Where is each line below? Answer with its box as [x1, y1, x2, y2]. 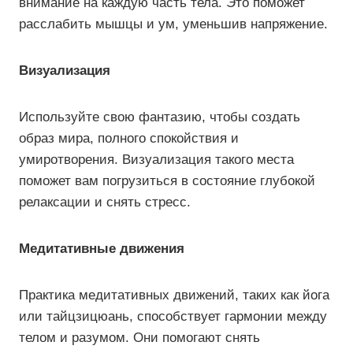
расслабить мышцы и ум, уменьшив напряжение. [19, 17, 328, 32]
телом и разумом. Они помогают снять [19, 330, 260, 345]
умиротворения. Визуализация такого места [19, 152, 294, 167]
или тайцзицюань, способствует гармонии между [19, 309, 327, 324]
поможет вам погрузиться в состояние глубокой [19, 173, 315, 188]
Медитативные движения [19, 241, 184, 256]
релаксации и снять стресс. [19, 195, 191, 210]
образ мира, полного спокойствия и [19, 131, 239, 146]
